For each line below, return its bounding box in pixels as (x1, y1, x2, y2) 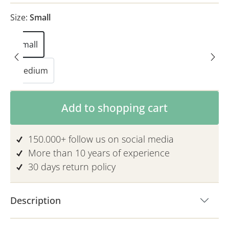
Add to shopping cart (61, 101, 168, 115)
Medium (16, 65, 48, 76)
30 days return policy (28, 161, 116, 173)
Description (10, 194, 61, 207)
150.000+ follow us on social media (28, 133, 174, 145)
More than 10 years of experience (28, 147, 170, 159)
